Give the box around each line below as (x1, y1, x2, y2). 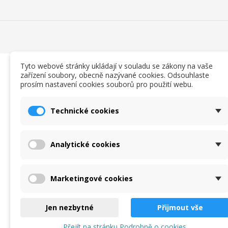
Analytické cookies (50, 139, 120, 150)
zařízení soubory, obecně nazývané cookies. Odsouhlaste (20, 70, 209, 80)
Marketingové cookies (50, 173, 133, 183)
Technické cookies (50, 105, 119, 116)
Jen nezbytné (45, 203, 94, 212)
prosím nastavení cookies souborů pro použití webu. (20, 79, 193, 89)
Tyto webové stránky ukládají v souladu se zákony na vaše (20, 61, 213, 71)
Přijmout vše (157, 203, 203, 212)
